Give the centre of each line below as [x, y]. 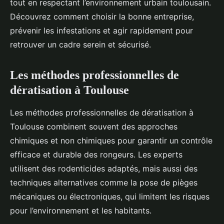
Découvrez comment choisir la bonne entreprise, [102, 16]
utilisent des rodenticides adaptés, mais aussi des [104, 168]
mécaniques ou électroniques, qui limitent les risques [110, 196]
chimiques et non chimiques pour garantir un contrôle [111, 140]
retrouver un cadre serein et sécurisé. [80, 44]
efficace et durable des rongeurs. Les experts [96, 154]
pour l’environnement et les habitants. [81, 210]
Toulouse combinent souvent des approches [94, 126]
